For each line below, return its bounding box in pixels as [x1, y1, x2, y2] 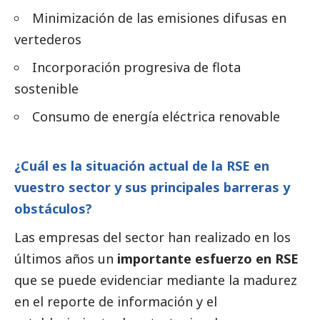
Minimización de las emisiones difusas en [32, 9, 286, 27]
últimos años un [14, 250, 117, 268]
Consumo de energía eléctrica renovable [32, 108, 280, 126]
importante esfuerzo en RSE [117, 250, 299, 268]
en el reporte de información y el [14, 293, 217, 311]
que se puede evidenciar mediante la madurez [14, 271, 297, 289]
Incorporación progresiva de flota [32, 59, 241, 76]
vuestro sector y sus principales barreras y [14, 179, 290, 196]
